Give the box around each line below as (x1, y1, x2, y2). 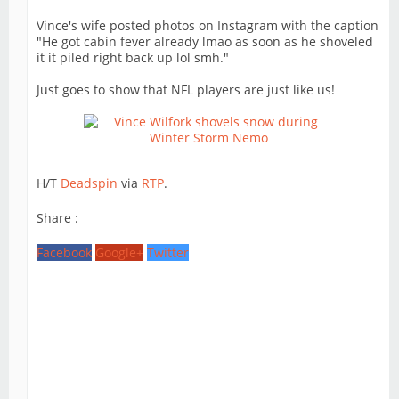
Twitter (147, 244, 189, 262)
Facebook (37, 244, 92, 262)
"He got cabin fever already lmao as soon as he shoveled (37, 33, 373, 51)
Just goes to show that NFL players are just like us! (37, 81, 335, 99)
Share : (37, 209, 78, 227)
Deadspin (61, 175, 121, 192)
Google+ (95, 244, 143, 262)
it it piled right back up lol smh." (37, 49, 229, 67)
